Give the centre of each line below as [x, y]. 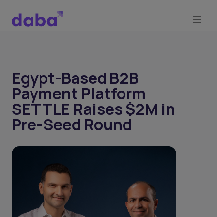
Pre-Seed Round [72, 124]
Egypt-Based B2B [75, 78]
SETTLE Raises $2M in [93, 109]
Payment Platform [79, 93]
